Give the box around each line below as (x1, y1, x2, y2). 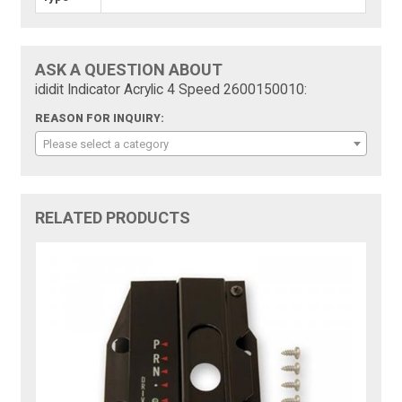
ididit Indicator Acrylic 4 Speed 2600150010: (35, 82, 308, 99)
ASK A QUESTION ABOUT (35, 60, 223, 80)
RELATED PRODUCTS (35, 208, 191, 228)
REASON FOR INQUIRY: (35, 112, 165, 126)
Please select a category (43, 137, 170, 152)
